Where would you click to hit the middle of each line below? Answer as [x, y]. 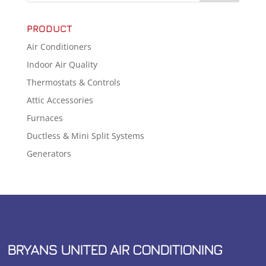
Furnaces [45, 118]
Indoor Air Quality [62, 64]
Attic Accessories [60, 100]
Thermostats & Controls [73, 82]
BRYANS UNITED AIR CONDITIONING [115, 249]
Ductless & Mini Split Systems [85, 135]
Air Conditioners [59, 46]
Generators [49, 153]
